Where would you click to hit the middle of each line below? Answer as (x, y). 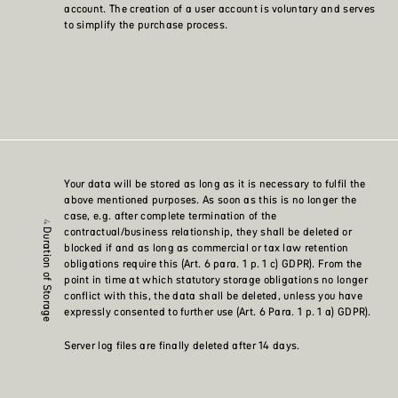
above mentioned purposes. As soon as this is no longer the (211, 200)
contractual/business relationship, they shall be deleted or (208, 232)
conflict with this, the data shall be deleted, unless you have (213, 296)
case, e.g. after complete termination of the (171, 216)
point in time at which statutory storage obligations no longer (216, 280)
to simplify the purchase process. (146, 25)
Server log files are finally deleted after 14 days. (182, 346)
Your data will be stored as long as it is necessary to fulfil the (215, 184)
